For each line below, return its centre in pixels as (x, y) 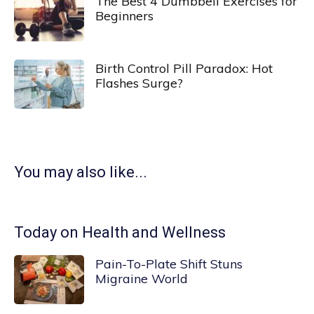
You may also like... (81, 172)
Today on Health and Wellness (120, 232)
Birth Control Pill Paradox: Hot (184, 68)
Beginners (124, 16)
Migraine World (142, 279)
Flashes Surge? (139, 83)
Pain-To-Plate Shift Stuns (169, 264)
